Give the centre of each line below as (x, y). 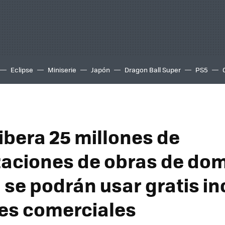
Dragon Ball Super (153, 70)
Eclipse (22, 70)
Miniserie (62, 70)
